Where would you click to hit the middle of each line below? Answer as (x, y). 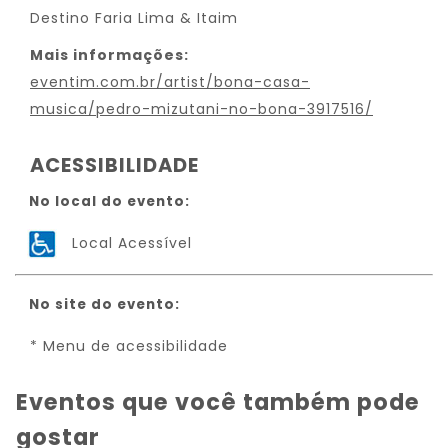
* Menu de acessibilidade (129, 346)
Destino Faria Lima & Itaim (134, 18)
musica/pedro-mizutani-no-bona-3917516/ (201, 109)
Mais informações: (109, 55)
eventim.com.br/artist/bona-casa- (170, 82)
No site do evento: (104, 304)
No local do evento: (109, 201)
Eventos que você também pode (218, 402)
